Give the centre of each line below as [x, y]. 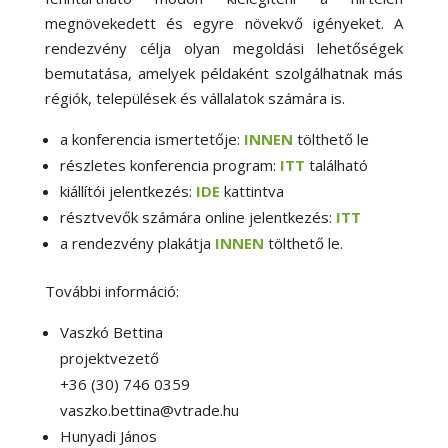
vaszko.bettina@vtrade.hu [149, 410]
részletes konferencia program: [167, 165]
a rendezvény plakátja [135, 243]
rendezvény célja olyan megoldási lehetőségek [224, 48]
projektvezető [109, 358]
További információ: [111, 291]
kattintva [253, 191]
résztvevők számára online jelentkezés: [195, 217]
